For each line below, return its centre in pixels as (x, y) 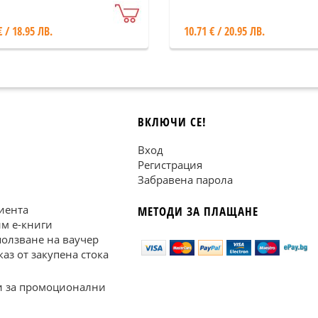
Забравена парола (185, 180)
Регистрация (170, 165)
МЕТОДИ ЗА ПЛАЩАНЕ (198, 211)
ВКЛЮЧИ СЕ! (172, 122)
